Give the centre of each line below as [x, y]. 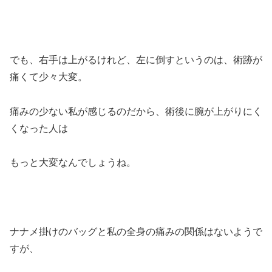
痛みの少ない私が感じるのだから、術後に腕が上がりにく [136, 111]
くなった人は [39, 128]
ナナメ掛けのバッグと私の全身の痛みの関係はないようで [136, 232]
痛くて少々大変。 [49, 76]
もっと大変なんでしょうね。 [73, 163]
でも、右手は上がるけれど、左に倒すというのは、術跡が [136, 59]
